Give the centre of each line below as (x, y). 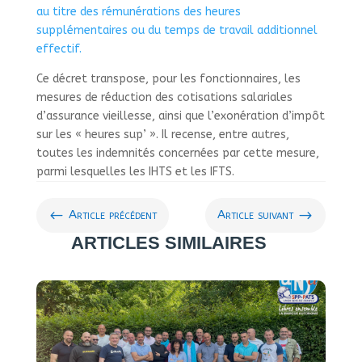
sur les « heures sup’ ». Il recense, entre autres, (162, 135)
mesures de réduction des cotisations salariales (164, 97)
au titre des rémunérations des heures (138, 12)
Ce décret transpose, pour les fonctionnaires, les (168, 79)
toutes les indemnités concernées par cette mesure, (177, 153)
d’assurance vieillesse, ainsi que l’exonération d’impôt (180, 116)
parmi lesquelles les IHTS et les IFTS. (135, 172)
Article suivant (256, 215)
